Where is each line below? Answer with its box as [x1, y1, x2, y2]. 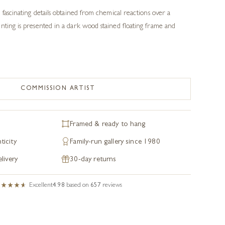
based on [66, 182, 91, 189]
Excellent [29, 182, 53, 189]
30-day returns [70, 156, 117, 164]
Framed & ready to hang [70, 121, 146, 129]
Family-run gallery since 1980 [70, 139, 160, 146]
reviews [102, 182, 123, 189]
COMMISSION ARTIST [21, 86, 95, 92]
